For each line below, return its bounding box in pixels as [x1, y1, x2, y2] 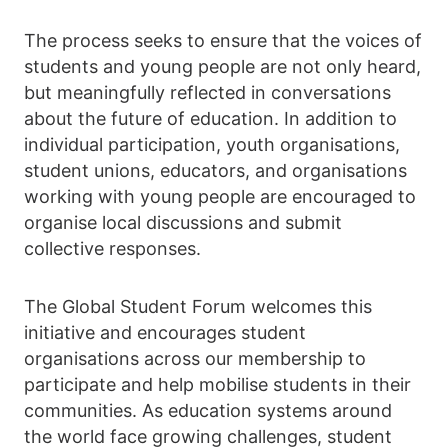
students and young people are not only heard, [24, 56, 421, 78]
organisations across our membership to [24, 348, 366, 370]
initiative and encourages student [24, 322, 306, 344]
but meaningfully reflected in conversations [24, 82, 391, 104]
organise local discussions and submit [24, 212, 342, 234]
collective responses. [24, 238, 201, 260]
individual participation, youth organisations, [24, 134, 400, 156]
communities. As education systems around [24, 400, 392, 422]
